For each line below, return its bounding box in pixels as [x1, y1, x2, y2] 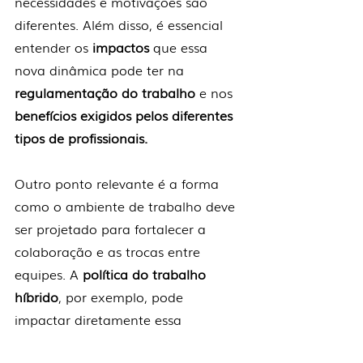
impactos [92, 37, 153, 58]
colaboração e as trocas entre [15, 241, 204, 262]
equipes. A [15, 264, 83, 284]
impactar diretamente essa [15, 310, 186, 330]
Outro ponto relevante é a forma [15, 173, 223, 194]
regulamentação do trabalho [15, 83, 195, 103]
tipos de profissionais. [15, 128, 147, 148]
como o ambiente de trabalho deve [15, 196, 239, 216]
